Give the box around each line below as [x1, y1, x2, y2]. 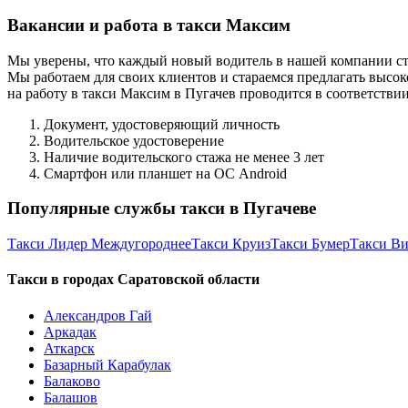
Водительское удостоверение [44, 132, 224, 148]
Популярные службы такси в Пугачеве [7, 199, 316, 219]
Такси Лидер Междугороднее [7, 236, 191, 252]
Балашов [44, 389, 97, 405]
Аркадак [44, 323, 97, 340]
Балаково [44, 372, 100, 389]
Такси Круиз [191, 236, 270, 252]
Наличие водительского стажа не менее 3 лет [44, 148, 324, 165]
